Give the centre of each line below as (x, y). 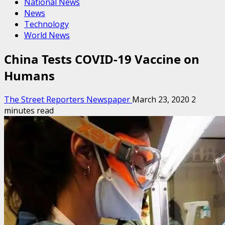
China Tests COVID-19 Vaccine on (102, 59)
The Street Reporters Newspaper (68, 99)
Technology (46, 24)
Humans (29, 75)
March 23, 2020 (162, 99)
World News (47, 35)
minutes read (29, 110)
